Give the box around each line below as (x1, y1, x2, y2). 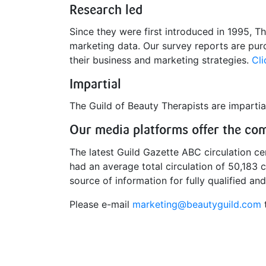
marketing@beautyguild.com (132, 198, 261, 210)
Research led (69, 1, 142, 18)
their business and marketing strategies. (69, 54, 252, 66)
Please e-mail (69, 198, 132, 210)
